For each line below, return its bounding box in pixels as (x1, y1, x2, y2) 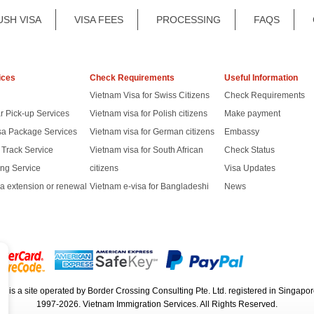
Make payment (224, 109, 280, 119)
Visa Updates (224, 163, 275, 174)
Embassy (224, 127, 259, 137)
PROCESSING (156, 14, 221, 26)
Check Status (224, 145, 275, 156)
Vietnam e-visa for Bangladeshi (90, 182, 210, 192)
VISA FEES (74, 14, 123, 26)
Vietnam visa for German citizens (90, 127, 215, 137)
